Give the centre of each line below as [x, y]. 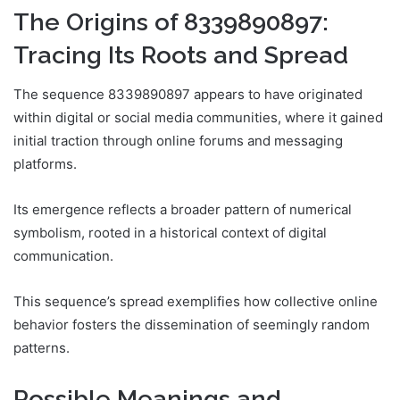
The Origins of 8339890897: [171, 21]
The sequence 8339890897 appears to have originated [188, 95]
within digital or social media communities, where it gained [198, 118]
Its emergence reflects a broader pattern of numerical [183, 210]
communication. [63, 256]
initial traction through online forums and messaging [178, 141]
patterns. [42, 348]
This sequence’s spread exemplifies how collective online [196, 302]
